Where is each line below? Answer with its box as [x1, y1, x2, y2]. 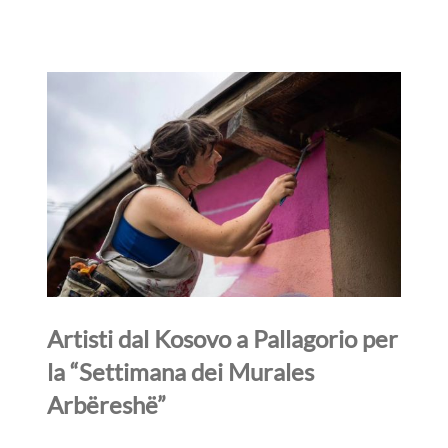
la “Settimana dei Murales [47, 356, 315, 386]
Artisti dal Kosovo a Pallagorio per [47, 323, 399, 353]
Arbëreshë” [47, 389, 167, 419]
